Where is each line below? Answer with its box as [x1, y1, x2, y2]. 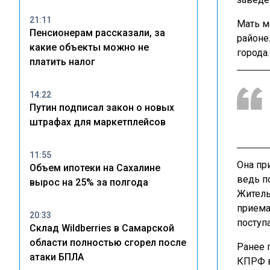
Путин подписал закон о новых [30, 102, 174, 113]
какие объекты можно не [30, 42, 149, 53]
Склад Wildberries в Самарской [30, 222, 174, 234]
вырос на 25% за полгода [30, 177, 148, 188]
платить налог [30, 56, 95, 67]
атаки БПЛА [30, 251, 84, 263]
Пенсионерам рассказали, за [30, 27, 165, 39]
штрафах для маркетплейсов [30, 116, 166, 128]
